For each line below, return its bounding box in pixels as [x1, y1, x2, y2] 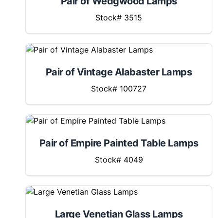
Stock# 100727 [91, 84, 146, 93]
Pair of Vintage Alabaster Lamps [45, 66, 192, 78]
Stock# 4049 [94, 155, 143, 164]
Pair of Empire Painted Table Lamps [39, 137, 199, 149]
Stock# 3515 [95, 13, 142, 22]
